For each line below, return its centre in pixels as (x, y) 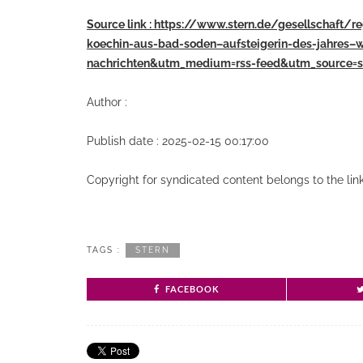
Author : (107, 102)
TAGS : (104, 250)
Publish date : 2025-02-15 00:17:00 (178, 141)
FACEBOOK (192, 289)
